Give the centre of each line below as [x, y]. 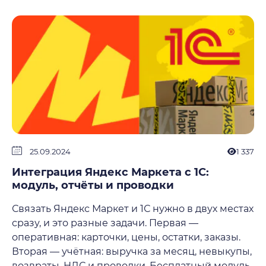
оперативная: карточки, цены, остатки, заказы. [126, 237]
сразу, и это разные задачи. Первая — [105, 223]
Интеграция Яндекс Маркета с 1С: [110, 172]
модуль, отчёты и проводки [93, 185]
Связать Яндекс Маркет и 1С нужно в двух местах [133, 209]
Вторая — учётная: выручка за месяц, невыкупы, [132, 251]
